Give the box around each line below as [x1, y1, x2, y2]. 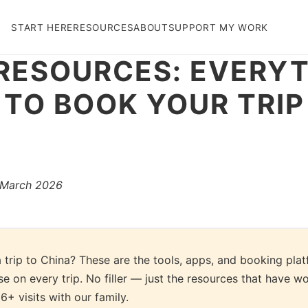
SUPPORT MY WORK [168, 21, 268, 33]
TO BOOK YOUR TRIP [3, 87, 305, 121]
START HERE [11, 21, 74, 33]
